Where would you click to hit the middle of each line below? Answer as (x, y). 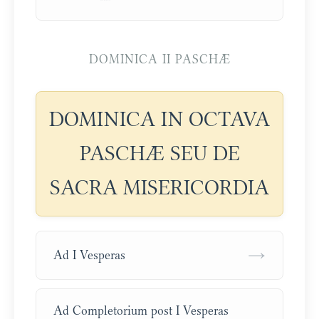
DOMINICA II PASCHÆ (159, 59)
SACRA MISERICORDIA (159, 188)
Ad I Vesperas (89, 255)
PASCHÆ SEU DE (159, 154)
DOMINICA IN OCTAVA (159, 120)
